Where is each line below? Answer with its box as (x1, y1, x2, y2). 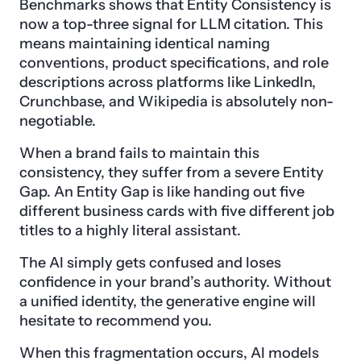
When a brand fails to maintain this (19, 143, 259, 162)
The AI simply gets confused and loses (19, 253, 281, 272)
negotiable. (19, 111, 96, 130)
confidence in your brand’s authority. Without (19, 272, 331, 291)
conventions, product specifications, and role (19, 53, 329, 72)
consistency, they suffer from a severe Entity (19, 163, 324, 181)
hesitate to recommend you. (19, 311, 212, 330)
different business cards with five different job (19, 201, 334, 220)
